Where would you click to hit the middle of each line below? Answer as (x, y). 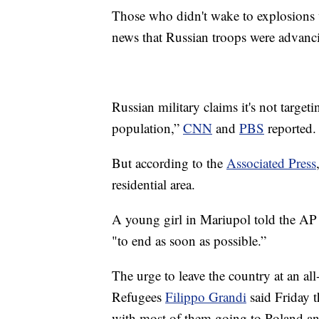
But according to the (169, 163)
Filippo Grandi (206, 297)
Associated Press (271, 163)
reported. (290, 128)
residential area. (153, 184)
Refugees (138, 297)
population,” (147, 128)
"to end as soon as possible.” (189, 241)
